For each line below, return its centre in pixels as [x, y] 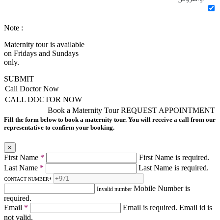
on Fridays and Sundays [41, 53]
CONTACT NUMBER [27, 179]
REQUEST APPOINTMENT [168, 110]
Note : [14, 27]
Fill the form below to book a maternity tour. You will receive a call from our [110, 120]
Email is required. [151, 208]
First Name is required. [174, 158]
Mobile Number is [162, 189]
